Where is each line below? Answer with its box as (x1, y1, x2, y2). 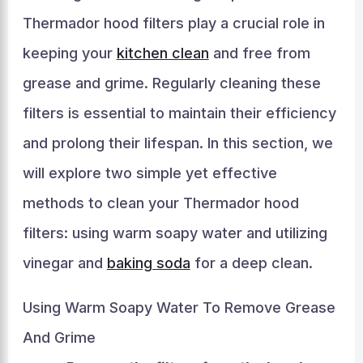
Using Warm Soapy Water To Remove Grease (22, 299, 335, 316)
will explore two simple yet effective (22, 164, 277, 181)
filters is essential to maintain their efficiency (22, 105, 336, 122)
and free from (208, 45, 310, 62)
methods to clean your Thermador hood (22, 194, 299, 211)
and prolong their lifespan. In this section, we (22, 135, 333, 152)
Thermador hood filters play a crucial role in (22, 15, 325, 32)
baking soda (106, 254, 190, 271)
